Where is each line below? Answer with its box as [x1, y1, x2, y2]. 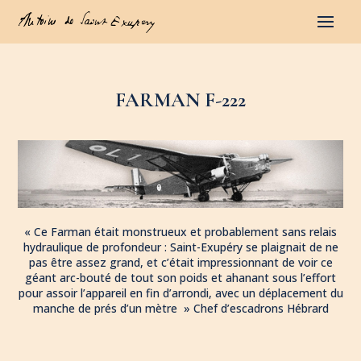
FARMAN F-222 [115, 88, 246, 112]
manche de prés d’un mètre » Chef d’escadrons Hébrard [32, 300, 329, 316]
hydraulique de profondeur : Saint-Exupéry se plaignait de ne [23, 239, 338, 255]
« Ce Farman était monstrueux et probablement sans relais [24, 223, 337, 239]
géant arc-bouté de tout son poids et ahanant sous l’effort [25, 269, 336, 285]
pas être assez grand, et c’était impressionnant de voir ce [28, 254, 333, 270]
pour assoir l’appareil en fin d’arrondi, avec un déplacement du [18, 284, 343, 301]
